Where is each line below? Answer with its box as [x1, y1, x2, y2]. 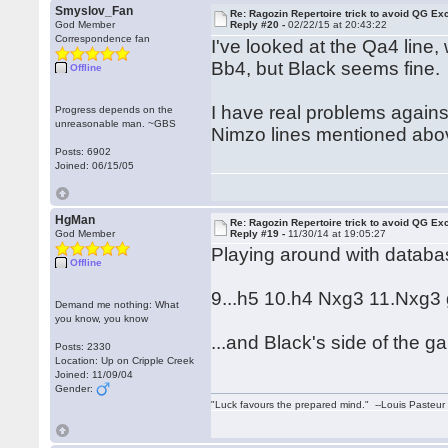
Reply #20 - [230, 19, 289, 30]
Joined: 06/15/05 [55, 160, 135, 171]
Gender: [55, 383, 97, 394]
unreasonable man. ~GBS [55, 118, 177, 129]
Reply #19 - [230, 228, 289, 239]
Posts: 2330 [55, 341, 112, 352]
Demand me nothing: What [55, 299, 180, 310]
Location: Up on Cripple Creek [55, 355, 195, 366]
